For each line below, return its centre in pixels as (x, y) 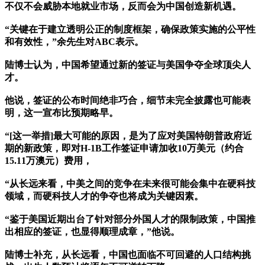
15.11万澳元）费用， (49, 161)
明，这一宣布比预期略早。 (62, 113)
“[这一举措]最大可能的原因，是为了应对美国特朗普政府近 (128, 136)
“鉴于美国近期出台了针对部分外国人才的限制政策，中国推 (130, 219)
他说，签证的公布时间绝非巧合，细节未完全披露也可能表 (128, 101)
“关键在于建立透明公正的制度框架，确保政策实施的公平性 (130, 30)
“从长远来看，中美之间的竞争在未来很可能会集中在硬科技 (130, 184)
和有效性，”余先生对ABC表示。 (74, 42)
